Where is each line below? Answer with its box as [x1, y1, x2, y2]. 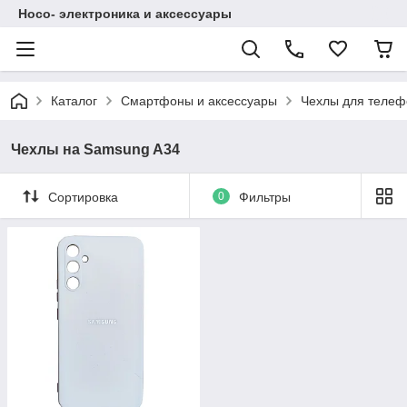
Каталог [51, 94, 97, 108]
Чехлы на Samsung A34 [11, 142, 180, 157]
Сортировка [48, 189, 118, 204]
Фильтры [238, 189, 291, 204]
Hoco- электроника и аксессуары [18, 6, 232, 21]
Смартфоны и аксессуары [121, 94, 277, 108]
